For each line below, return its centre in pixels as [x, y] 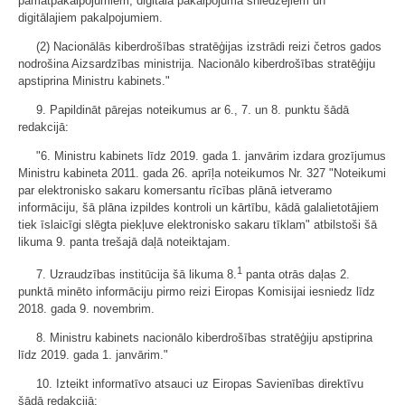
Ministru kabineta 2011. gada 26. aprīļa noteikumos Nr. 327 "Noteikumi [202, 173]
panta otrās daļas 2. [296, 275]
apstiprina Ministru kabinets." [94, 80]
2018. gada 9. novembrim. [86, 309]
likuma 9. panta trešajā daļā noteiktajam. [124, 241]
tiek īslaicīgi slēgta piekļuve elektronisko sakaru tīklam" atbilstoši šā [198, 224]
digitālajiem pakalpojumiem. [90, 17]
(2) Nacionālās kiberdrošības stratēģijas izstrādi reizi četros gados [209, 46]
